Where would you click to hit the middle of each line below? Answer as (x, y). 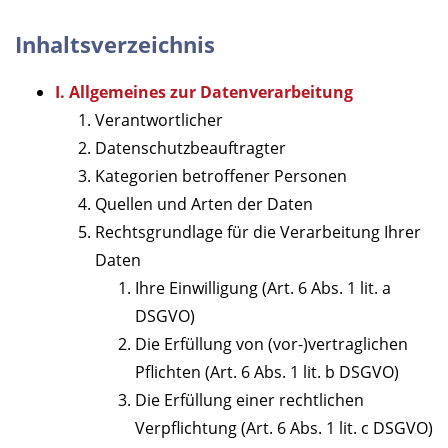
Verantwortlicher (159, 120)
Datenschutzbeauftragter (190, 148)
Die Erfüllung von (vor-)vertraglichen (271, 344)
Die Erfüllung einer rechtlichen (249, 400)
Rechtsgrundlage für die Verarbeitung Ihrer (258, 232)
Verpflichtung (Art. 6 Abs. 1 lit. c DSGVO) (284, 428)
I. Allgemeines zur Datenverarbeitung (204, 92)
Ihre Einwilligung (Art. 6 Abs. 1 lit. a (263, 288)
